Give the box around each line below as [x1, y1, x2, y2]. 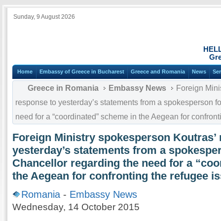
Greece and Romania [131, 69, 185, 75]
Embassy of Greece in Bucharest [39, 69, 124, 75]
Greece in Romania [28, 83, 99, 92]
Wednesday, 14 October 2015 [12, 201, 140, 212]
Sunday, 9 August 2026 [13, 13, 75, 20]
